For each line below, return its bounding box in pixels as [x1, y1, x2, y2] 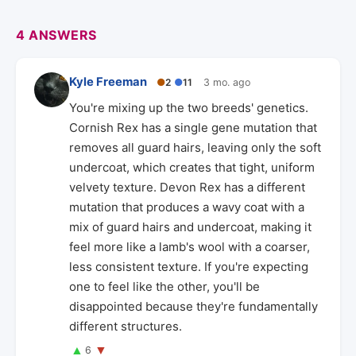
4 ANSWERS [16, 27, 97, 43]
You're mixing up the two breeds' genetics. [69, 100, 308, 115]
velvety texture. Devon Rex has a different [69, 180, 305, 195]
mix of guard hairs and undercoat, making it [69, 219, 311, 234]
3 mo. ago [203, 76, 250, 88]
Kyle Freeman [69, 75, 147, 89]
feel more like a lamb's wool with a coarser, [69, 239, 310, 254]
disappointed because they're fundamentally [69, 299, 318, 314]
